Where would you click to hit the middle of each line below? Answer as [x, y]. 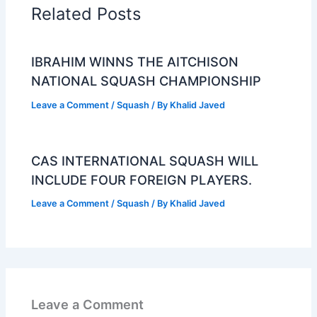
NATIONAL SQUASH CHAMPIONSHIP [146, 81]
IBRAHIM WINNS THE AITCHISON [135, 62]
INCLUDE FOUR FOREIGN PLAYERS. [142, 179]
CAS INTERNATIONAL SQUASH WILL [145, 160]
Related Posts [86, 13]
